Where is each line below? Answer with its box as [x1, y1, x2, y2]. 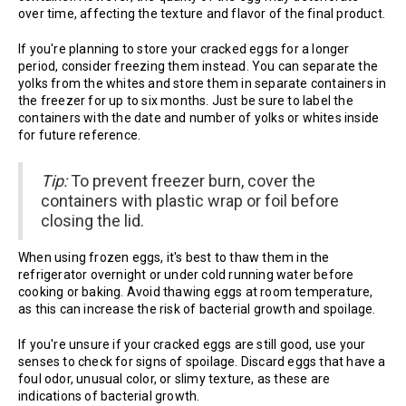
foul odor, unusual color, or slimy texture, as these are [18, 372, 331, 387]
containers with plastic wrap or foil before [41, 191, 339, 211]
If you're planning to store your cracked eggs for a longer [18, 42, 350, 57]
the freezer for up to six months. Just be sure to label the [18, 93, 353, 109]
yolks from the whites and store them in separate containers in [18, 76, 387, 92]
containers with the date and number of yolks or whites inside [18, 111, 380, 126]
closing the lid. [41, 211, 144, 231]
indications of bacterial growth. [18, 389, 200, 404]
